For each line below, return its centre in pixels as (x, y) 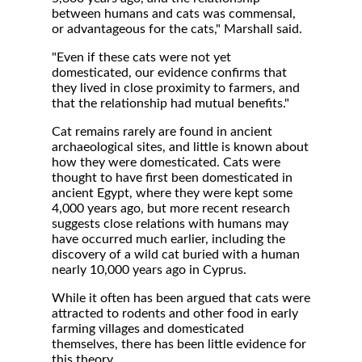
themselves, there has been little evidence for (179, 344)
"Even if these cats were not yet (141, 57)
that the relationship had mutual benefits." (170, 103)
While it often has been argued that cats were (181, 298)
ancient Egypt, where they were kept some (172, 193)
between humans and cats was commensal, (174, 14)
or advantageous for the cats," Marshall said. (177, 29)
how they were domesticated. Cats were (166, 162)
